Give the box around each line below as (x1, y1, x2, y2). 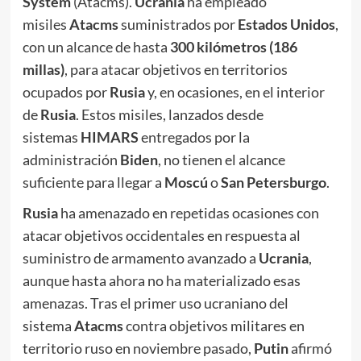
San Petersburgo (220, 173, 326, 192)
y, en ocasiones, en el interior (144, 83, 325, 102)
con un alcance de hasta (22, 38, 170, 56)
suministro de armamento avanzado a (22, 249, 259, 268)
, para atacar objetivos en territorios (64, 60, 288, 79)
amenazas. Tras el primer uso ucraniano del (22, 294, 288, 313)
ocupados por (22, 83, 110, 102)
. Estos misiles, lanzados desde (75, 106, 263, 124)
